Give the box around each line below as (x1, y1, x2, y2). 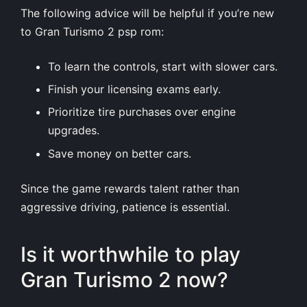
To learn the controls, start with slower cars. (48, 59, 278, 73)
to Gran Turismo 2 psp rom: (21, 24, 164, 38)
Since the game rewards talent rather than (21, 181, 239, 195)
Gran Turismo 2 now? (21, 267, 228, 293)
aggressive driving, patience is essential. (21, 199, 230, 214)
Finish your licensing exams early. (48, 82, 221, 96)
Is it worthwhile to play (21, 242, 241, 267)
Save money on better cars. (48, 146, 191, 160)
